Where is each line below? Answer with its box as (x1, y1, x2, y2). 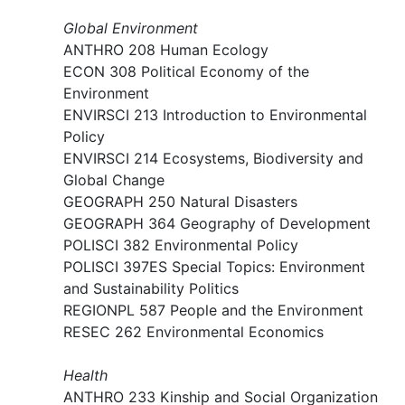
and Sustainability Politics (63, 279, 239, 297)
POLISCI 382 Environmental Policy (63, 236, 298, 254)
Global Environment (63, 19, 198, 37)
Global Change (63, 171, 165, 189)
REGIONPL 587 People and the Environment (63, 301, 363, 319)
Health (63, 366, 108, 384)
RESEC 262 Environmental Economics (63, 323, 324, 341)
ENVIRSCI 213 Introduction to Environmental (63, 106, 367, 124)
